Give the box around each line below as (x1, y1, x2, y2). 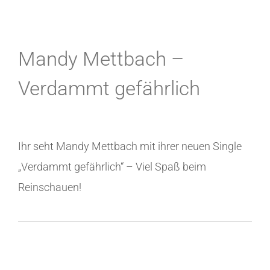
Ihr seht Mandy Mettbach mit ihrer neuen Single (18, 140, 242, 153)
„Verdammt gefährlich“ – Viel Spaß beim (18, 160, 206, 174)
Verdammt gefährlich (18, 77, 200, 101)
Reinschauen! (18, 181, 81, 194)
